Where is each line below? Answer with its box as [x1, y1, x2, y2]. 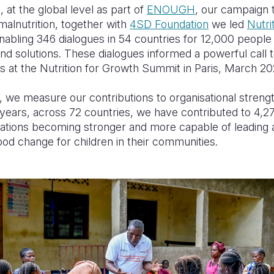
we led [209, 18, 247, 31]
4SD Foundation [130, 18, 209, 31]
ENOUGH [147, 3, 195, 16]
